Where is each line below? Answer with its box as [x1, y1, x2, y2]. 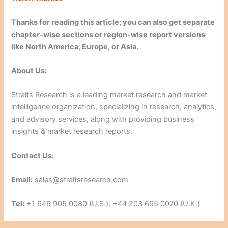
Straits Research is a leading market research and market [11, 90, 208, 100]
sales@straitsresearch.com [33, 175, 129, 184]
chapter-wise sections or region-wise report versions [11, 30, 206, 39]
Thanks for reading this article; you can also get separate [11, 17, 215, 27]
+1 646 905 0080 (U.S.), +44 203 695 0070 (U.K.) [24, 199, 201, 209]
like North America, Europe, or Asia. [11, 42, 139, 51]
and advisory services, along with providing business [11, 115, 195, 124]
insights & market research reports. [11, 127, 133, 136]
